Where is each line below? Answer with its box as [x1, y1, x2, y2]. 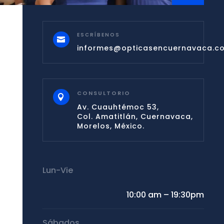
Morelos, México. [77, 120, 145, 131]
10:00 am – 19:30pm [126, 188, 204, 200]
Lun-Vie [42, 164, 73, 176]
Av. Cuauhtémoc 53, [77, 101, 159, 112]
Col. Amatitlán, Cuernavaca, [77, 111, 193, 121]
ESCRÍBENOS [77, 30, 120, 38]
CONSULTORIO [77, 88, 131, 97]
